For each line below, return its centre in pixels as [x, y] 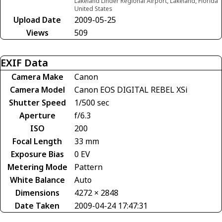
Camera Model [37, 89]
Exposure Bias [37, 154]
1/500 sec [92, 102]
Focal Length [37, 141]
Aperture [37, 115]
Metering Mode [37, 167]
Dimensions [37, 193]
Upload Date [37, 20]
